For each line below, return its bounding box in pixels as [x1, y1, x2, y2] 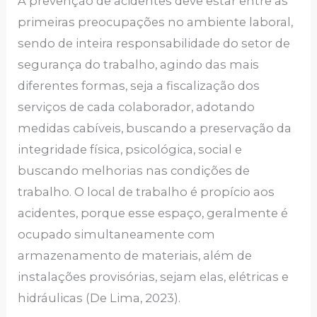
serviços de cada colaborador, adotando [18, 99, 255, 114]
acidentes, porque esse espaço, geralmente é [18, 205, 289, 220]
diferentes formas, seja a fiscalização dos [18, 78, 260, 93]
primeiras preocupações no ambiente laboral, [18, 14, 294, 29]
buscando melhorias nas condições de [18, 163, 250, 178]
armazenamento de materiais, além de [18, 248, 253, 263]
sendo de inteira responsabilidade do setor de [18, 35, 291, 50]
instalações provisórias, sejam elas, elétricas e [18, 269, 289, 284]
